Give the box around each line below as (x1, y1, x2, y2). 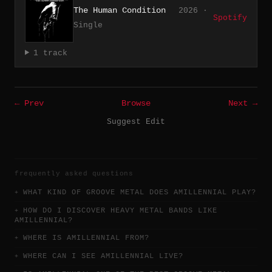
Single (73, 20, 103, 30)
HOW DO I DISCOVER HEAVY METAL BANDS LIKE (23, 206, 217, 215)
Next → (228, 98, 257, 108)
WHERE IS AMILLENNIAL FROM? (23, 234, 149, 243)
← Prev (15, 98, 44, 108)
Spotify (213, 13, 247, 22)
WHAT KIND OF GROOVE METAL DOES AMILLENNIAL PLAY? (23, 188, 256, 197)
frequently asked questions (15, 169, 133, 177)
